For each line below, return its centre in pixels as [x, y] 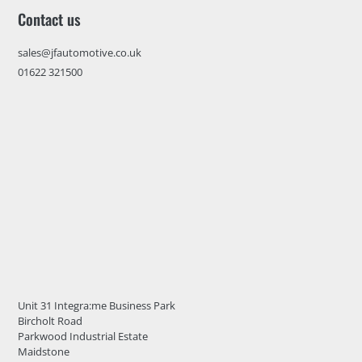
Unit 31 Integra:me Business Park [96, 306]
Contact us [49, 19]
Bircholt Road [50, 321]
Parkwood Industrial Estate [82, 337]
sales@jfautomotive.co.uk [79, 53]
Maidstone [43, 352]
